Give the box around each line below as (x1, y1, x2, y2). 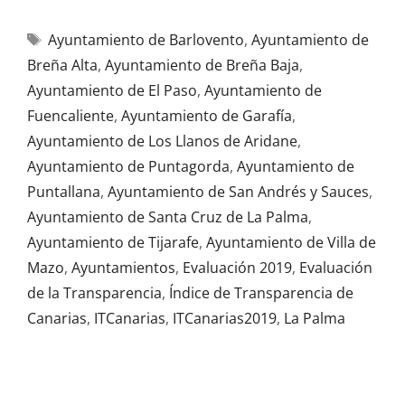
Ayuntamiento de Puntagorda (27, 156, 230, 176)
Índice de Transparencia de (169, 283, 353, 303)
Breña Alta (27, 55, 98, 75)
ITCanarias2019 (173, 308, 277, 328)
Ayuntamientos (71, 258, 175, 278)
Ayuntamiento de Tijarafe (27, 232, 199, 252)
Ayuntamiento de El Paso (27, 80, 197, 100)
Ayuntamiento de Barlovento (47, 30, 244, 50)
